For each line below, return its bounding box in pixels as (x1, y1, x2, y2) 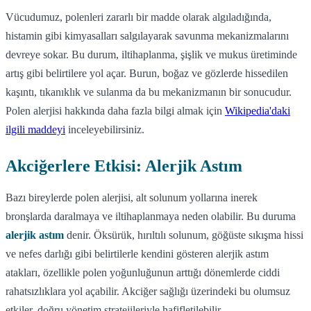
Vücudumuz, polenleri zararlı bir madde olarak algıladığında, (6, 10, 271, 23)
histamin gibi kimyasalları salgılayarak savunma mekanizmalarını (6, 29, 289, 42)
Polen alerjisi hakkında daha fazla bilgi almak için (6, 104, 225, 117)
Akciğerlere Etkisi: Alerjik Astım (6, 156, 242, 175)
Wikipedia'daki (225, 104, 290, 117)
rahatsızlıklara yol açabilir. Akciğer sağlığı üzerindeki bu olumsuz (6, 285, 290, 297)
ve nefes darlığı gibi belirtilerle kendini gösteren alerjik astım (6, 247, 269, 260)
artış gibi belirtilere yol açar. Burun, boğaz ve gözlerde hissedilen (6, 67, 288, 79)
